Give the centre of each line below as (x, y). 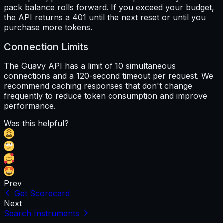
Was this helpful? (36, 124)
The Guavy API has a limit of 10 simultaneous (90, 66)
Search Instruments (42, 213)
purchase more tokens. (48, 27)
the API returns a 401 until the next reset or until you (105, 17)
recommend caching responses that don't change (98, 86)
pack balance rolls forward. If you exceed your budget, (109, 7)
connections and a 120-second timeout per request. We (109, 76)
